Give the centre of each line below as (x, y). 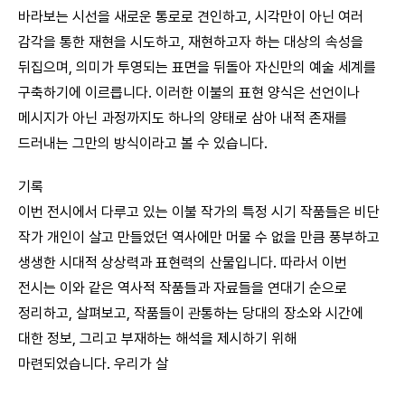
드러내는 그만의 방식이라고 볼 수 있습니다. (143, 144)
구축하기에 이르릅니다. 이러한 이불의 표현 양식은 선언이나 (189, 93)
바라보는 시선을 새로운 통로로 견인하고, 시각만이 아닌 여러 (191, 17)
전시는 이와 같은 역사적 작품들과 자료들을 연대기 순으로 (183, 288)
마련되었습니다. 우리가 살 (93, 364)
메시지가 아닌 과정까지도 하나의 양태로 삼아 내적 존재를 (183, 118)
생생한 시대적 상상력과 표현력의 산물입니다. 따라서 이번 (183, 263)
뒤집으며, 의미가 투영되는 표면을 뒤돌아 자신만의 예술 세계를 (197, 68)
